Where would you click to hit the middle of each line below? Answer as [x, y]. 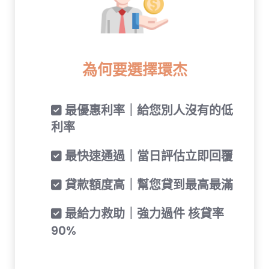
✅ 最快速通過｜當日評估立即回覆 [142, 156]
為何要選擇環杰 [134, 70]
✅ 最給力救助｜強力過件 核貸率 [138, 213]
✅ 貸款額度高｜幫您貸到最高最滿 [142, 185]
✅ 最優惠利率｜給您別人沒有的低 [142, 110]
